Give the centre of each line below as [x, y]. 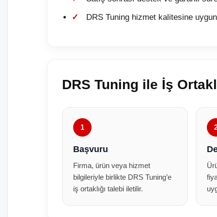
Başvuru [91, 149]
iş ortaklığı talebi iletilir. [108, 189]
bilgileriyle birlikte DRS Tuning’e [122, 177]
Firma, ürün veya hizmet [112, 165]
